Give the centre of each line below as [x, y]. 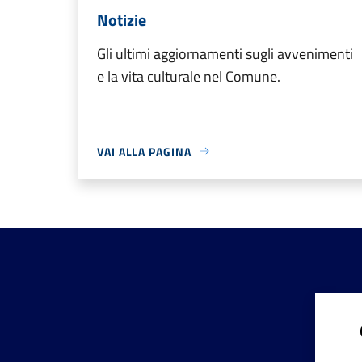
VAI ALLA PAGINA [144, 151]
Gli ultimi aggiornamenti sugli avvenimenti [225, 53]
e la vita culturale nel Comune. [189, 76]
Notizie [122, 19]
